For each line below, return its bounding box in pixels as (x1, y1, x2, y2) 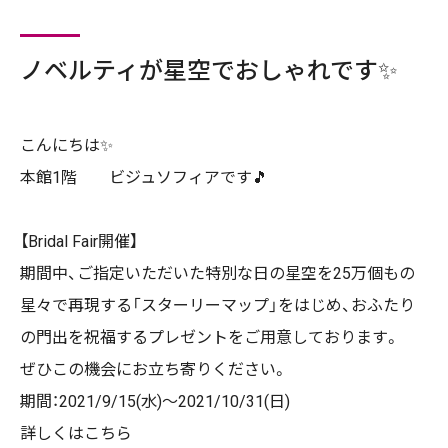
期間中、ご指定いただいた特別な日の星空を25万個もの (20, 264, 415, 283)
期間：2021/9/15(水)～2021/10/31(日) (20, 392, 290, 411)
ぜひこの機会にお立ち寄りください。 (20, 360, 288, 379)
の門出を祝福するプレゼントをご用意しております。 (20, 328, 400, 347)
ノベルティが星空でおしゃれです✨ (20, 57, 398, 85)
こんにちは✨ (20, 136, 113, 155)
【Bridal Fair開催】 (20, 232, 138, 251)
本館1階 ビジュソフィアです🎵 (20, 168, 268, 187)
